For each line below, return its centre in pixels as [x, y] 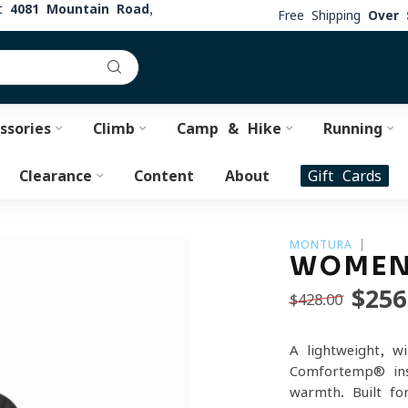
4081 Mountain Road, [82, 9]
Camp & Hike [229, 128]
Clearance [56, 176]
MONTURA [321, 245]
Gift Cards [345, 176]
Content [164, 176]
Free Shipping [323, 15]
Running [352, 128]
